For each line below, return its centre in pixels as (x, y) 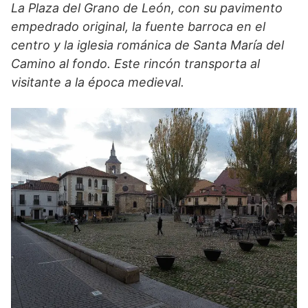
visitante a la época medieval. (98, 82)
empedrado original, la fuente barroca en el (138, 27)
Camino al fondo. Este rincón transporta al (135, 64)
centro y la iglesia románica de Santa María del (147, 45)
